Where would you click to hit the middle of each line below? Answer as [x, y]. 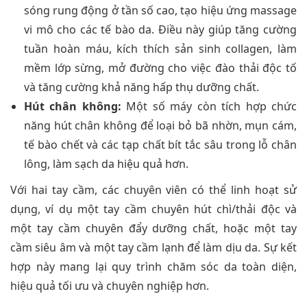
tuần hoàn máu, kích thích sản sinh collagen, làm [160, 48]
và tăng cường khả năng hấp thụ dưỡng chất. [142, 87]
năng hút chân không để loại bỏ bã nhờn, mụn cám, [160, 125]
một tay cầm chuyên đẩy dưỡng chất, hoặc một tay [153, 228]
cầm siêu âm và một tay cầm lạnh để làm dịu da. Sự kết [153, 247]
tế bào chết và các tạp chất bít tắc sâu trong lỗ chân [160, 144]
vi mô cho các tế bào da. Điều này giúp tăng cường [160, 29]
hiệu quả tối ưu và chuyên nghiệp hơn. [110, 285]
